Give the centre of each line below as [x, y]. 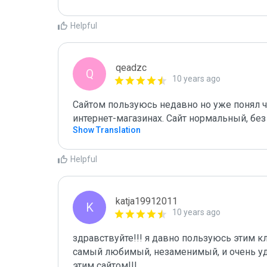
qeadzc [131, 68]
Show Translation [107, 130]
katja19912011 [147, 201]
